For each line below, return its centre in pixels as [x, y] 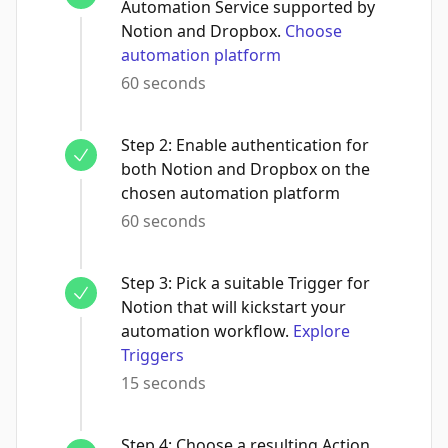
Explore [321, 331]
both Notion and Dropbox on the [245, 169]
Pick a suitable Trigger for [273, 283]
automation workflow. [205, 331]
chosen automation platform [230, 193]
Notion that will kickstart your [233, 307]
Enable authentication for [272, 145]
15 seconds [163, 383]
